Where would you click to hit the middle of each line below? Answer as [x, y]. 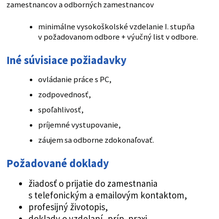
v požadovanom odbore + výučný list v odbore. [118, 37]
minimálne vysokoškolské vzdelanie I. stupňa [116, 27]
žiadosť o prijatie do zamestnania [93, 184]
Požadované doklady [57, 164]
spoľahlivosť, [61, 110]
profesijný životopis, [68, 207]
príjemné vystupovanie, [79, 125]
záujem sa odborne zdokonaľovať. [96, 140]
